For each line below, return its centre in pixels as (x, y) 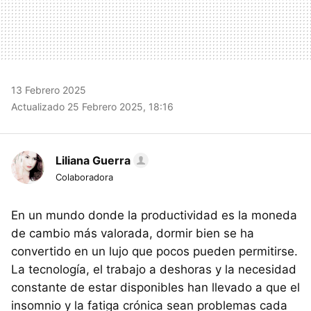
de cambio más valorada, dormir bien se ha (133, 233)
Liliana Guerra (93, 160)
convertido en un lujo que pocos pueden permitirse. (154, 251)
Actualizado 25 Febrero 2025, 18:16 (92, 106)
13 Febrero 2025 (49, 90)
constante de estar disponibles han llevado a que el (155, 287)
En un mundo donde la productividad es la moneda (154, 215)
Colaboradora (84, 177)
